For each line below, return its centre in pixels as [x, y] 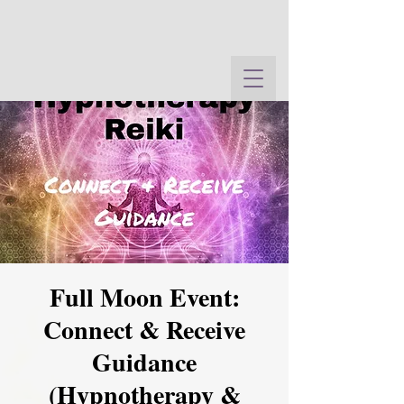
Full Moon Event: [144, 297]
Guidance [144, 362]
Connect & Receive [144, 330]
